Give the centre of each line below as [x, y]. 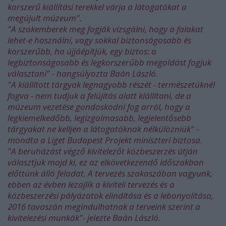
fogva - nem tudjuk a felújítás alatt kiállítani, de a [99, 96]
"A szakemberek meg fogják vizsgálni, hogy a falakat [105, 29]
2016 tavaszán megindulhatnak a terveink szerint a [104, 207]
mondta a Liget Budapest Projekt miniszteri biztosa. [105, 140]
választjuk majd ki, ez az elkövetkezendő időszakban [106, 162]
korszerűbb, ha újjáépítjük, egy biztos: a [82, 51]
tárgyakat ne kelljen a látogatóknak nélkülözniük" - [103, 129]
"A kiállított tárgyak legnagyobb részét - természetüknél [111, 84]
